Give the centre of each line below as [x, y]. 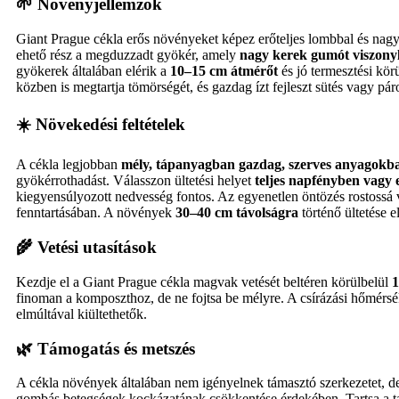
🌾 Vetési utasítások [86, 248]
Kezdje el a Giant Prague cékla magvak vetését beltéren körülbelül [204, 281]
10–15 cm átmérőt [224, 70]
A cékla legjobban [69, 165]
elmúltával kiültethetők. [81, 313]
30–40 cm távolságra [237, 213]
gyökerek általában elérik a [93, 70]
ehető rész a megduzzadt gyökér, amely [128, 54]
